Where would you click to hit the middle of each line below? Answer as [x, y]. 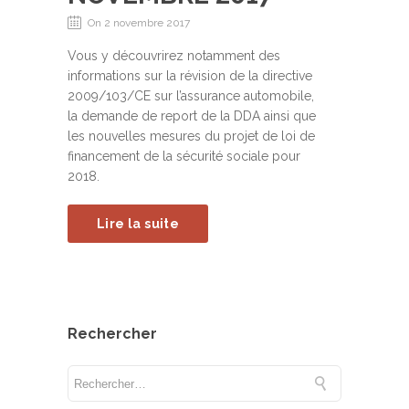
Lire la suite [138, 224]
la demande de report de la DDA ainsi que [192, 116]
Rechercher [112, 334]
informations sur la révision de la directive [190, 76]
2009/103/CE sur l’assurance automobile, [191, 96]
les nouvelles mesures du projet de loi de [191, 136]
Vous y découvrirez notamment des [174, 56]
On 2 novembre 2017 [139, 23]
